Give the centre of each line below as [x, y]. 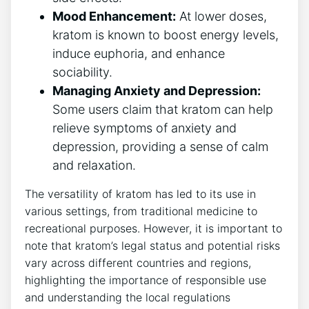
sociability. [82, 72]
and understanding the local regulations [128, 298]
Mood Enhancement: [114, 17]
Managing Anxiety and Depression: [157, 91]
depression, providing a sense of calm [160, 147]
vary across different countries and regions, [138, 263]
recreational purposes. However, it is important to [153, 229]
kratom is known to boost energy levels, [166, 35]
